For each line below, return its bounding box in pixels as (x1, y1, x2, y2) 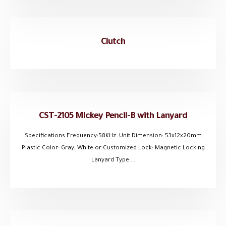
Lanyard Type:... (91, 157, 135, 164)
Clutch (100, 37, 126, 47)
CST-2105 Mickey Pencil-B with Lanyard (38, 111, 188, 122)
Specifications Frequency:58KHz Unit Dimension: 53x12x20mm (24, 133, 202, 140)
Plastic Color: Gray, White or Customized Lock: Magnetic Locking (21, 145, 205, 152)
